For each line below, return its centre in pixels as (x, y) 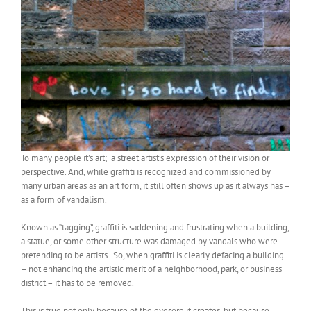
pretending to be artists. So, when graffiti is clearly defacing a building (152, 255)
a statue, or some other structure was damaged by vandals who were (149, 241)
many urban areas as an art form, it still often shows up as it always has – (155, 185)
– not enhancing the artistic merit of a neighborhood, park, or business (151, 269)
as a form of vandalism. (66, 199)
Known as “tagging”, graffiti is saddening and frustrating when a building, (155, 227)
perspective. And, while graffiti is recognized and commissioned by (146, 171)
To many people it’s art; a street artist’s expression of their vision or (145, 158)
